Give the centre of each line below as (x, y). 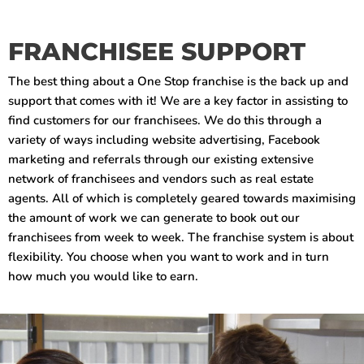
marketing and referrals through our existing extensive (161, 160)
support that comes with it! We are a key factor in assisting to (178, 101)
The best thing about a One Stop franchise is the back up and (178, 82)
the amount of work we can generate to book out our (154, 218)
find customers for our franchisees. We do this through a (165, 121)
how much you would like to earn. (103, 277)
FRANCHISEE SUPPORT (157, 52)
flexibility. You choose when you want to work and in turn (169, 257)
